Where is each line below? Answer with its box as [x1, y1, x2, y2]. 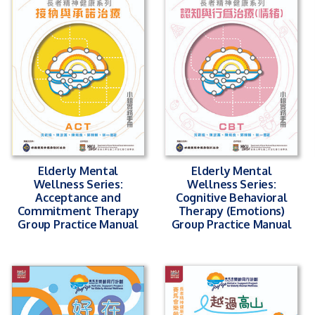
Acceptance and [35, 189, 121, 205]
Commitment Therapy [17, 202, 139, 218]
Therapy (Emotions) [178, 202, 285, 218]
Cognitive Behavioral [175, 189, 288, 205]
